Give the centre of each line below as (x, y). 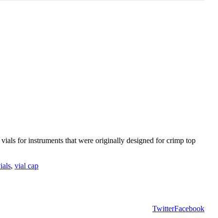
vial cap (27, 165)
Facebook (189, 208)
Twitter (163, 208)
